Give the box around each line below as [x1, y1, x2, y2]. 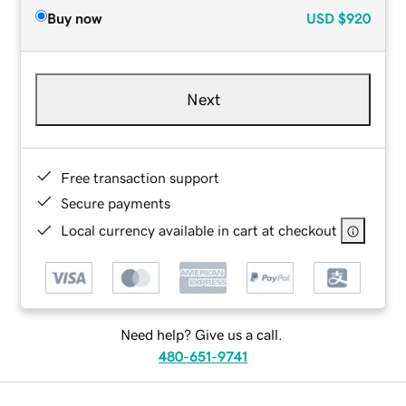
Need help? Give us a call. [120, 327, 283, 343]
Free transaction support [61, 169, 220, 185]
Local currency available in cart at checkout [61, 222, 338, 237]
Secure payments [61, 195, 171, 210]
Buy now [47, 10, 102, 25]
